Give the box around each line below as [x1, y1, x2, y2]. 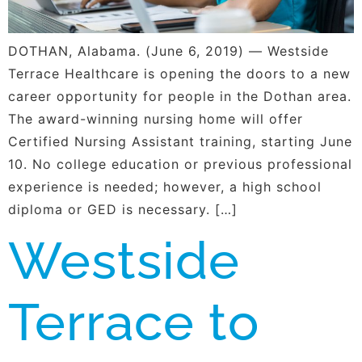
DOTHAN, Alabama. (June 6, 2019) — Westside [8, 43, 329, 60]
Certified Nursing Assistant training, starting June [8, 133, 352, 150]
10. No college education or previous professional [8, 156, 352, 173]
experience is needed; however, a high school [8, 179, 322, 196]
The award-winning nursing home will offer [8, 111, 303, 128]
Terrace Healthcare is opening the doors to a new [8, 65, 351, 82]
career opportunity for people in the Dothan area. [8, 88, 351, 105]
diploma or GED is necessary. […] [8, 201, 238, 218]
